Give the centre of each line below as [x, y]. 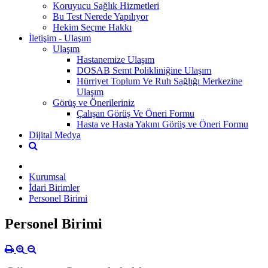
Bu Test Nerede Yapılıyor [100, 16]
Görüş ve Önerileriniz [94, 102]
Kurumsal [47, 176]
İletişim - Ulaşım [60, 38]
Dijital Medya [55, 135]
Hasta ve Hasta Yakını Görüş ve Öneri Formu [162, 124]
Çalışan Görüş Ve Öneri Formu [135, 113]
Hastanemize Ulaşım [115, 59]
